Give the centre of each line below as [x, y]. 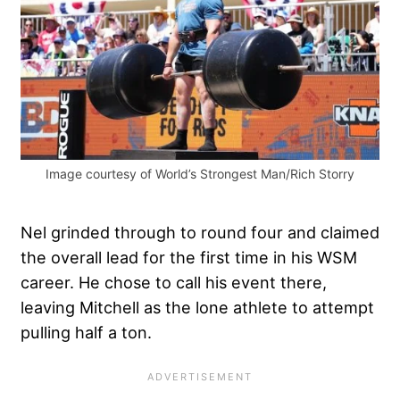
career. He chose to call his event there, [174, 282]
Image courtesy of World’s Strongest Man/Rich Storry [200, 173]
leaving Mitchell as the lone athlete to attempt [197, 307]
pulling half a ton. [86, 332]
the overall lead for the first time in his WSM [189, 257]
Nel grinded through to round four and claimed [200, 232]
